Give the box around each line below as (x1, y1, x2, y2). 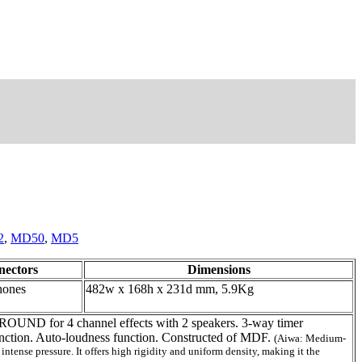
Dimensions (187, 262, 250, 276)
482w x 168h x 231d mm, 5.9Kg (86, 281, 254, 296)
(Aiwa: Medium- (274, 331, 346, 344)
